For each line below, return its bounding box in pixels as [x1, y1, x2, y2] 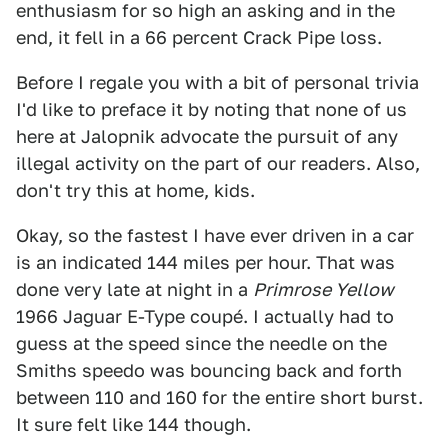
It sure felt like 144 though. [16, 414, 251, 436]
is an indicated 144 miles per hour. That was [16, 252, 395, 274]
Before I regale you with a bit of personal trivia [16, 72, 419, 94]
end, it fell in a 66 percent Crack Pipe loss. [16, 27, 382, 49]
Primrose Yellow [253, 279, 394, 301]
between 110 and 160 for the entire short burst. [16, 387, 423, 409]
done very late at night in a [16, 279, 253, 301]
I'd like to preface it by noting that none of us [16, 99, 407, 121]
